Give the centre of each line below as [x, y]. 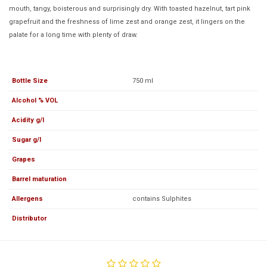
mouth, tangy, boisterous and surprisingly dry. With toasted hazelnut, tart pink [130, 8]
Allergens [27, 198]
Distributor [29, 218]
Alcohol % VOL [35, 100]
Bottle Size [30, 80]
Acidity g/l [28, 120]
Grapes [24, 159]
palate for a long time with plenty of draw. [73, 35]
